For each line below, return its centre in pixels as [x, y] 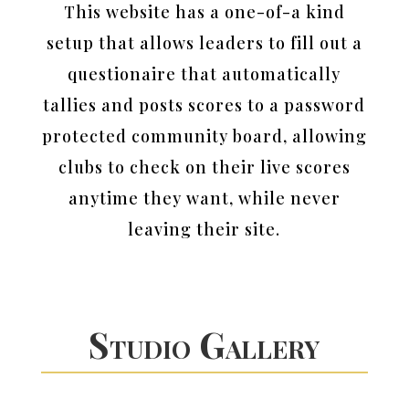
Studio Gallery [204, 344]
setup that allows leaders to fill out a [204, 42]
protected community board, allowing [204, 136]
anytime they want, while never [204, 198]
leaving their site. [204, 229]
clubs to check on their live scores [204, 167]
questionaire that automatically [204, 73]
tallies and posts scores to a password [204, 105]
